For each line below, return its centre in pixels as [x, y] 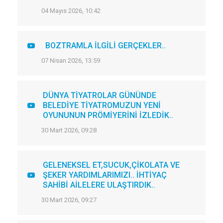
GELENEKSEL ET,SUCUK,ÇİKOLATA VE [111, 165]
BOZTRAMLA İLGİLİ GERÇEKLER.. [106, 46]
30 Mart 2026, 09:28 [69, 130]
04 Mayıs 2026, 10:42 [71, 11]
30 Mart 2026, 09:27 [69, 200]
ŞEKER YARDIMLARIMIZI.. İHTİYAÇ [105, 175]
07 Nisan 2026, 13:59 [71, 60]
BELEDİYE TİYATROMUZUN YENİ [102, 105]
